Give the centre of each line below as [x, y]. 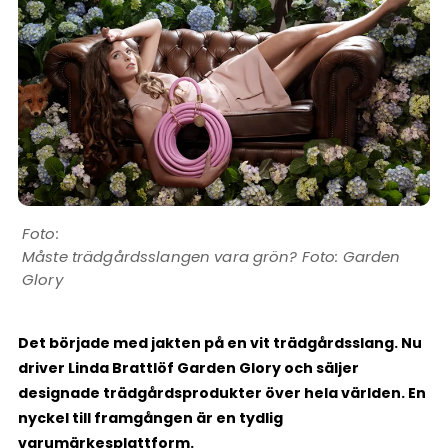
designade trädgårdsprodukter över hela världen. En [222, 392]
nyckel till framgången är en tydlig [150, 417]
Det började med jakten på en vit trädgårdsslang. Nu [220, 342]
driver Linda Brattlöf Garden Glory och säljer [188, 367]
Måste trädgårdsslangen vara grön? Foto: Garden [211, 256]
